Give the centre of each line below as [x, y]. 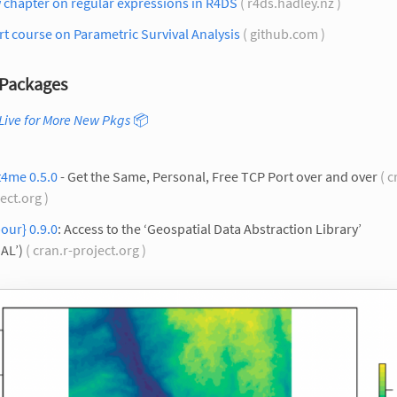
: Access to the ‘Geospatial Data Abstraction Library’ [210, 229]
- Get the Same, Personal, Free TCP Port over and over [218, 176]
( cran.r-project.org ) [86, 250]
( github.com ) [284, 33]
